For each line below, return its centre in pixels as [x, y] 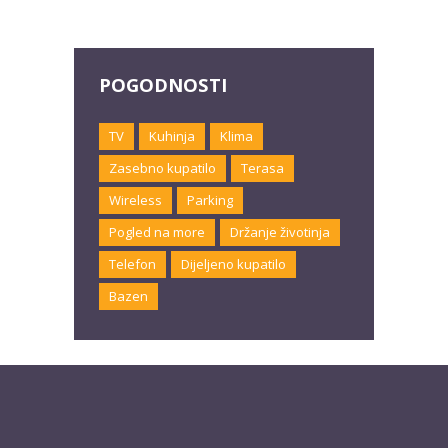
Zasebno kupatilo [162, 168]
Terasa [262, 168]
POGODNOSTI [163, 84]
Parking [210, 200]
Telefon [132, 264]
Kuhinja [172, 136]
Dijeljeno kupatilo [233, 264]
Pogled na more [157, 232]
